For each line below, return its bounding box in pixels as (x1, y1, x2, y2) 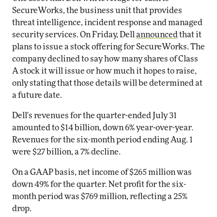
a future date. (12, 91, 62, 99)
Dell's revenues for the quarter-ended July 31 (12, 111, 177, 120)
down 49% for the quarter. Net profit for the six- (12, 180, 186, 188)
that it (178, 31, 201, 39)
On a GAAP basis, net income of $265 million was (12, 168, 192, 176)
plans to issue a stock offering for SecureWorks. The (12, 43, 205, 51)
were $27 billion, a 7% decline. (12, 148, 121, 156)
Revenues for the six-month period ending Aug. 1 (12, 136, 193, 144)
